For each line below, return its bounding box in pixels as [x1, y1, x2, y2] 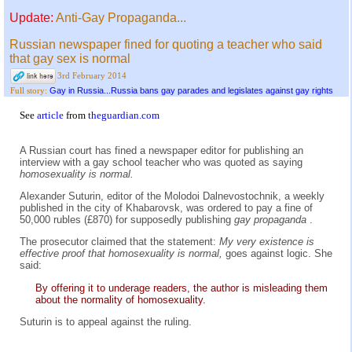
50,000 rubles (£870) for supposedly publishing [20, 213, 234, 225]
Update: [9, 11, 56, 25]
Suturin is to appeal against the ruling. [20, 315, 192, 328]
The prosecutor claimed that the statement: [20, 236, 219, 248]
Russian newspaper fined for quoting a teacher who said [9, 38, 322, 52]
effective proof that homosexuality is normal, [20, 247, 225, 260]
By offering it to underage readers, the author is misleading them [35, 281, 328, 294]
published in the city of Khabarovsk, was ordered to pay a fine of [20, 201, 313, 214]
